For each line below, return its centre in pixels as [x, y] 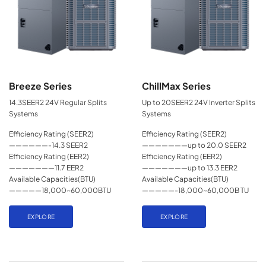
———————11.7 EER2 [46, 168]
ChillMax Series [176, 85]
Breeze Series [40, 85]
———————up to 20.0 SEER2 [194, 145]
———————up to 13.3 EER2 [190, 168]
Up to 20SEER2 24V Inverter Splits [199, 102]
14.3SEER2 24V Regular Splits [58, 102]
